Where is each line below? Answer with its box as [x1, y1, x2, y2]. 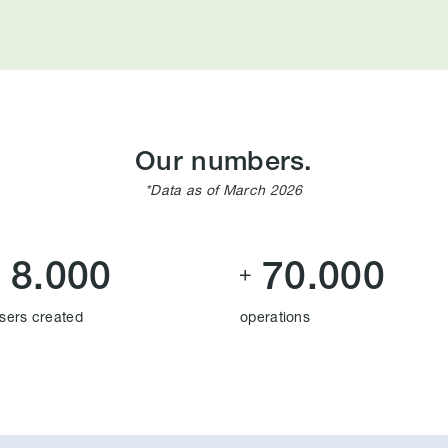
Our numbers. [135, 143, 313, 176]
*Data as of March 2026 [145, 180, 303, 198]
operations [240, 307, 310, 325]
